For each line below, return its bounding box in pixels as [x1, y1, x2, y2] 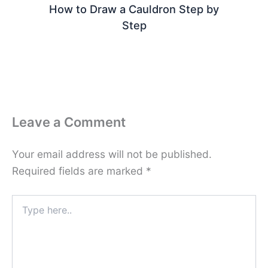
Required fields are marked [12, 164, 146, 177]
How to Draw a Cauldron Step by [49, 2, 219, 16]
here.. [11, 206, 33, 217]
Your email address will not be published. [12, 147, 212, 160]
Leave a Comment [12, 114, 126, 130]
